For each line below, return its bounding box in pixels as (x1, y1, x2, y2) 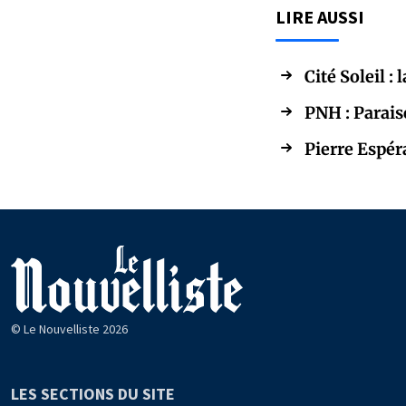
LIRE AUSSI (275, 5, 364, 28)
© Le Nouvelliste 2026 (11, 320, 128, 337)
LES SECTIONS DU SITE (11, 382, 175, 404)
